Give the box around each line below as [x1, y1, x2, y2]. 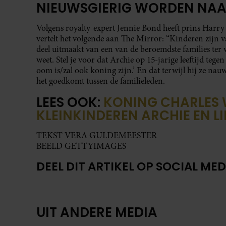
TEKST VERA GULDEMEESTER [36, 130, 157, 142]
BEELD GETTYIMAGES [36, 140, 126, 152]
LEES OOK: [36, 93, 103, 112]
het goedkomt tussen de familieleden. [36, 75, 167, 87]
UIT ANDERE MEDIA [36, 203, 157, 221]
